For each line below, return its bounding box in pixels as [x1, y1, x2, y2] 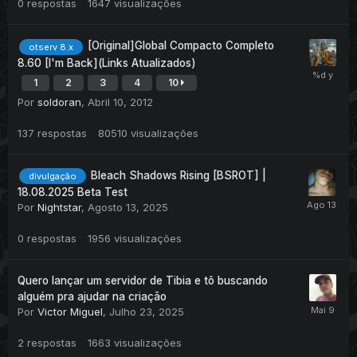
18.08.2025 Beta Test [18, 185, 127, 198]
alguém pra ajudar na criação [18, 289, 167, 303]
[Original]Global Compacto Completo [88, 39, 274, 53]
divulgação [29, 170, 76, 182]
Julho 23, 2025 [109, 304, 184, 318]
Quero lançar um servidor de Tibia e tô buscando [18, 273, 268, 287]
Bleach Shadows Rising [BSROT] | [91, 168, 266, 182]
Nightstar [37, 200, 81, 214]
